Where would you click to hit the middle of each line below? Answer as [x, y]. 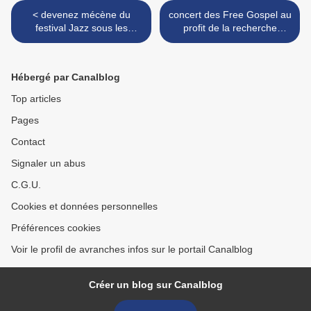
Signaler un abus [48, 163]
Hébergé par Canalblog [66, 77]
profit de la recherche [230, 28]
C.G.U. [26, 185]
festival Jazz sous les [81, 28]
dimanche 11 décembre [230, 68]
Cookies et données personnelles [84, 207]
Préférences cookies [56, 228]
